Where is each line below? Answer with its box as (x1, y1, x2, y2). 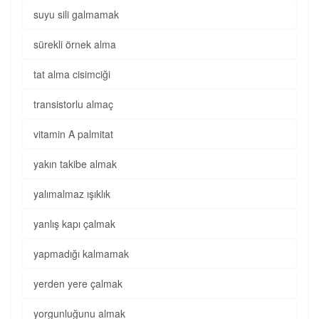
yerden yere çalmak (33, 276, 122, 291)
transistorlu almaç (33, 97, 113, 111)
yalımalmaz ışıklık (33, 187, 110, 201)
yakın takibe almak (33, 157, 117, 171)
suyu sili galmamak (33, 7, 119, 21)
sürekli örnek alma (33, 37, 116, 51)
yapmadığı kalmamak (33, 246, 129, 261)
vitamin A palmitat (33, 127, 113, 141)
